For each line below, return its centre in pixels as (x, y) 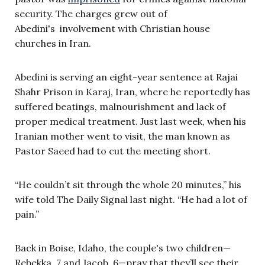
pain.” (27, 214)
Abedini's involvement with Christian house (112, 28)
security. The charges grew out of (91, 13)
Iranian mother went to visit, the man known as (122, 136)
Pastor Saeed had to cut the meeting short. (113, 151)
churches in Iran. (53, 43)
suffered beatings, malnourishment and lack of (120, 106)
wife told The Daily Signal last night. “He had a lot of (131, 199)
